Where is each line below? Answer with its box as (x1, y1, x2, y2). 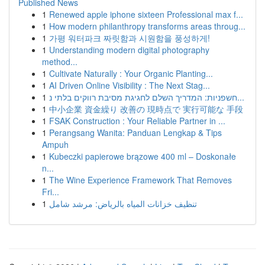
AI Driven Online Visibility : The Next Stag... (49, 79, 210, 91)
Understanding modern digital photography (49, 44, 209, 56)
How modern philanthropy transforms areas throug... (49, 20, 245, 32)
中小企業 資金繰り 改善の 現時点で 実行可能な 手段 (49, 103, 243, 115)
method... (42, 56, 77, 67)
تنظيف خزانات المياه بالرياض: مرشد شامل (49, 198, 197, 209)
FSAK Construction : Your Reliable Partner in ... (49, 115, 225, 127)
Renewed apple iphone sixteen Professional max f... (49, 8, 243, 20)
